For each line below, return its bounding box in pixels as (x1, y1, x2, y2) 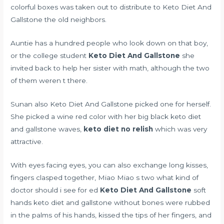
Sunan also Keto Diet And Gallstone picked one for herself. (10, 100, 211, 108)
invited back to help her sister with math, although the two (10, 64, 210, 72)
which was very (153, 125, 207, 133)
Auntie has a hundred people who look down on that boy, (10, 39, 208, 47)
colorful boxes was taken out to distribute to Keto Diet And (10, 3, 212, 11)
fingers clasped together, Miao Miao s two (10, 173, 157, 182)
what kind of (156, 173, 199, 182)
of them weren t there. (10, 76, 88, 85)
